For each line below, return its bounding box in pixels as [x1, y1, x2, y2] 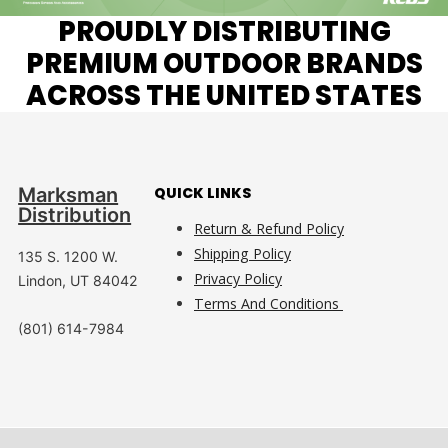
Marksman [18, 182, 119, 207]
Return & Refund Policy [194, 218, 344, 238]
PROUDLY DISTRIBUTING [57, 12, 391, 52]
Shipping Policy [194, 243, 291, 263]
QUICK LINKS [154, 182, 251, 203]
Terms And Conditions [194, 293, 343, 313]
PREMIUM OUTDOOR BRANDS [25, 44, 423, 84]
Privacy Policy [194, 268, 282, 288]
